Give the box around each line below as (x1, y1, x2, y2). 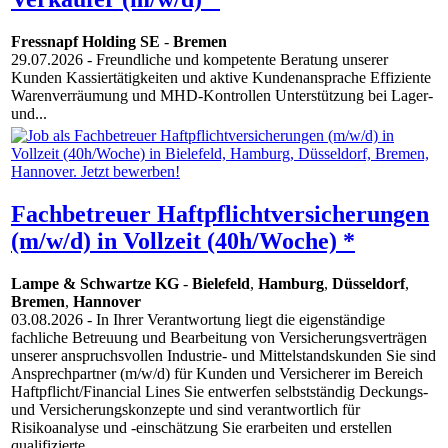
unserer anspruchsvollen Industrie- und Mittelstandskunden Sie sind (11, 347, 436, 365)
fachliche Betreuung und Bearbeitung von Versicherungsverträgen (11, 329, 427, 347)
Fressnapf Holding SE (11, 33, 160, 51)
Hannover (73, 293, 141, 311)
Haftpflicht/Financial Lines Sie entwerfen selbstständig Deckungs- (11, 383, 428, 401)
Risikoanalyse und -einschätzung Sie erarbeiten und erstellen (11, 419, 392, 437)
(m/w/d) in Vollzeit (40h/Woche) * (11, 228, 355, 255)
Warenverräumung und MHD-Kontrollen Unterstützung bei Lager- (11, 87, 433, 105)
